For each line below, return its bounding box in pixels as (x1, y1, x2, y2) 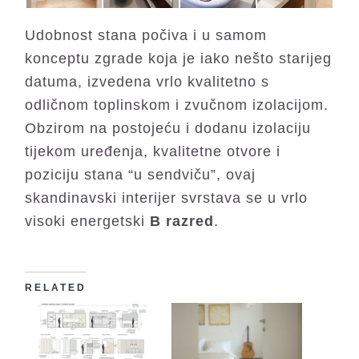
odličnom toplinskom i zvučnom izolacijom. (25, 97, 329, 113)
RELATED (25, 282, 87, 293)
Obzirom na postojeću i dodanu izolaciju (25, 120, 312, 136)
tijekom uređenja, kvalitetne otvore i (25, 143, 281, 159)
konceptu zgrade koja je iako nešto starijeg (25, 50, 333, 67)
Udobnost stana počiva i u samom (25, 27, 268, 43)
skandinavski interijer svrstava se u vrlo (25, 190, 309, 206)
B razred (150, 213, 215, 229)
